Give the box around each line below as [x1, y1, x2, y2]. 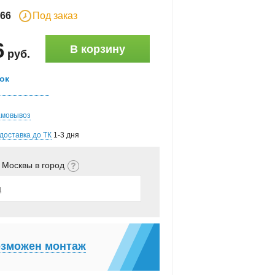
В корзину [70, 42, 125, 55]
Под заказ [33, 10, 77, 21]
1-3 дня [52, 131, 79, 139]
